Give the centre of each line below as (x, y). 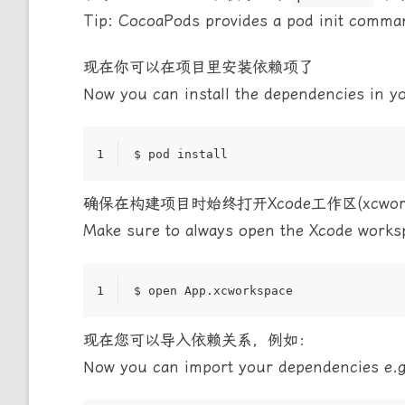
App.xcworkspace (235, 291)
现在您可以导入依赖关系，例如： (198, 340)
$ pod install (181, 155)
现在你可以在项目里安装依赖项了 (198, 67)
